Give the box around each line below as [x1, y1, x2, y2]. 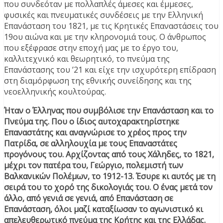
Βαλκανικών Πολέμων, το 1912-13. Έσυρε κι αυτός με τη [4, 170, 216, 182]
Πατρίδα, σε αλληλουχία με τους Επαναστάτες [4, 137, 177, 149]
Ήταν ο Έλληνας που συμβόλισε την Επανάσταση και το [4, 105, 214, 116]
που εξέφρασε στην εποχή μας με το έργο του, [4, 42, 178, 53]
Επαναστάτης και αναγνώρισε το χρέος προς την [4, 126, 187, 138]
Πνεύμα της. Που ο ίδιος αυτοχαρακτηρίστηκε [4, 115, 179, 127]
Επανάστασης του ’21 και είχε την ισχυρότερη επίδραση [4, 64, 216, 75]
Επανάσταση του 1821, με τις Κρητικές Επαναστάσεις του [4, 20, 219, 31]
